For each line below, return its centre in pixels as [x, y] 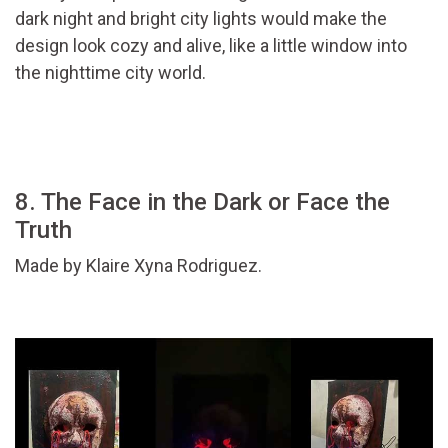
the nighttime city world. [110, 72]
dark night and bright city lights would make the [201, 18]
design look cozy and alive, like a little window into [211, 45]
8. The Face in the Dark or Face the [202, 201]
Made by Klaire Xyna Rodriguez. [138, 265]
